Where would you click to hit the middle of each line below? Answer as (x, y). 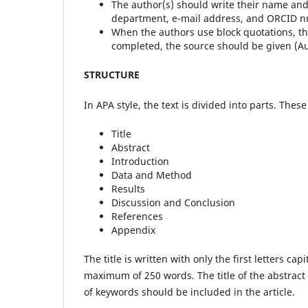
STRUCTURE (112, 75)
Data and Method (152, 175)
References (137, 217)
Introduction (140, 162)
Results (128, 189)
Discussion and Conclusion (173, 203)
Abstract (131, 148)
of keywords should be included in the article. (189, 292)
